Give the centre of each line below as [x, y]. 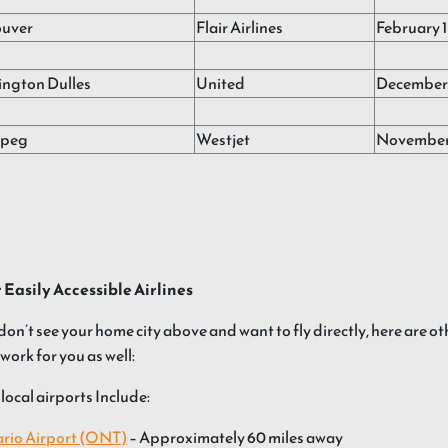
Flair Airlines [239, 27]
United [220, 83]
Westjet [223, 139]
